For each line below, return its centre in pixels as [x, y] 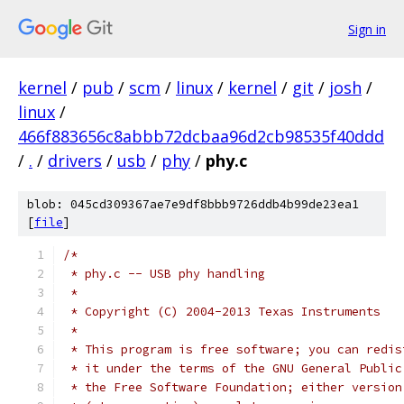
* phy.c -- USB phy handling [164, 274]
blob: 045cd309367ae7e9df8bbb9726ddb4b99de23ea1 [193, 204]
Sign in [367, 29]
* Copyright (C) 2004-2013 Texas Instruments [222, 312]
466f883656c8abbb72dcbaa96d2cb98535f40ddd [201, 136]
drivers [75, 161]
